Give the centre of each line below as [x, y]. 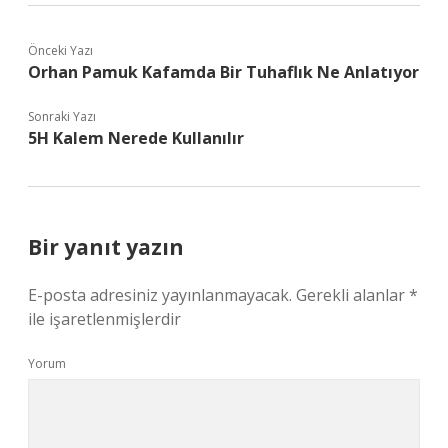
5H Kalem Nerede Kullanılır [136, 138]
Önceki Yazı [60, 50]
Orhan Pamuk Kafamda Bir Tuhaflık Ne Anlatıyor [223, 72]
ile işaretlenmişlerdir [104, 319]
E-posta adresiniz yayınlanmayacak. [160, 295]
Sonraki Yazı [62, 116]
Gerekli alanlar [352, 295]
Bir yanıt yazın [106, 247]
